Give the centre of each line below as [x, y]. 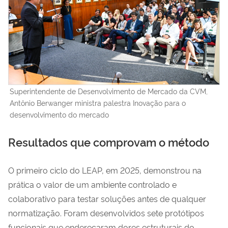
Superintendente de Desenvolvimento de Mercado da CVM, [109, 91]
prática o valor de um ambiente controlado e [92, 184]
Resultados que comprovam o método [109, 141]
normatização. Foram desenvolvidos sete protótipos [106, 212]
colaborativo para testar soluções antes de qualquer [107, 198]
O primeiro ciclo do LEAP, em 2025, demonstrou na [105, 170]
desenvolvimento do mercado [59, 114]
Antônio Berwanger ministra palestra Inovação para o [98, 102]
